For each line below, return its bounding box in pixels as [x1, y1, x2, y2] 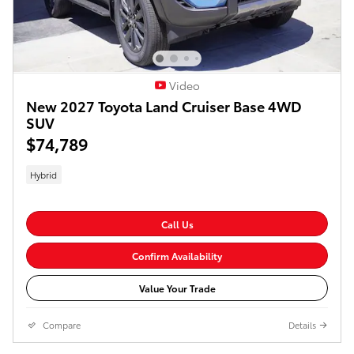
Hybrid [30, 168, 58, 181]
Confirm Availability [132, 249, 222, 263]
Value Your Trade [138, 281, 216, 295]
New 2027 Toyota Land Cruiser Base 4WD [26, 96, 302, 116]
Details [288, 318, 316, 331]
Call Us [160, 217, 194, 231]
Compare [43, 318, 81, 331]
